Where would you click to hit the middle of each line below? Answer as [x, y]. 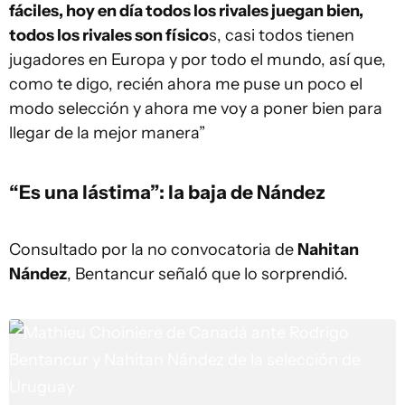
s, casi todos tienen [282, 35]
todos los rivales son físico [109, 35]
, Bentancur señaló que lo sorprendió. [207, 274]
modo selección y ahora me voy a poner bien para [196, 108]
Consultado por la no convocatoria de [153, 250]
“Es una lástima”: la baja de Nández [167, 192]
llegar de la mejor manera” [107, 133]
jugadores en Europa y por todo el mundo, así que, [198, 60]
